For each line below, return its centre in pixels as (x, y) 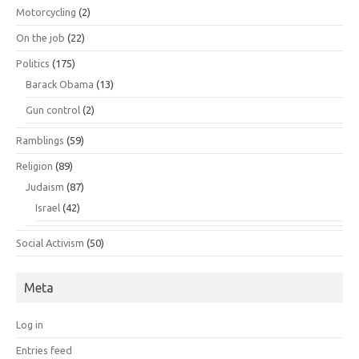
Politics (33, 63)
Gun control (53, 110)
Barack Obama (60, 84)
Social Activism (50, 243)
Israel (48, 208)
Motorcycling (46, 12)
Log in (30, 325)
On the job (40, 38)
